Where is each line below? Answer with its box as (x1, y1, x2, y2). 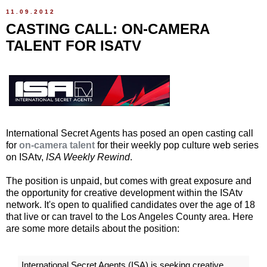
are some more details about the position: (6, 223, 179, 234)
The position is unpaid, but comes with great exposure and (6, 175, 252, 186)
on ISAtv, (6, 151, 46, 162)
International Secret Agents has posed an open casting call (6, 128, 253, 138)
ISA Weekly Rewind (46, 151, 130, 162)
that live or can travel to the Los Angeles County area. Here (6, 211, 253, 222)
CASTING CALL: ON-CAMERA (6, 21, 209, 38)
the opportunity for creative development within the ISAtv (6, 187, 243, 198)
